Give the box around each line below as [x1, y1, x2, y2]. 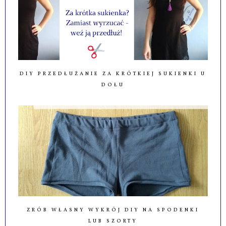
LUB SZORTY [88, 217, 138, 225]
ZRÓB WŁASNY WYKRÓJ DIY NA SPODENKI [27, 206, 199, 214]
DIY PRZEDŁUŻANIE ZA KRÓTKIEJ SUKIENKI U [20, 70, 206, 78]
